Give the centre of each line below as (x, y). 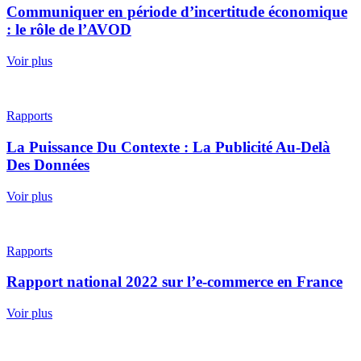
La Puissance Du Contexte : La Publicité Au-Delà (168, 147)
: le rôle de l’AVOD (69, 30)
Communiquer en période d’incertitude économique (177, 12)
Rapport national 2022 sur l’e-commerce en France (174, 282)
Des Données (48, 164)
